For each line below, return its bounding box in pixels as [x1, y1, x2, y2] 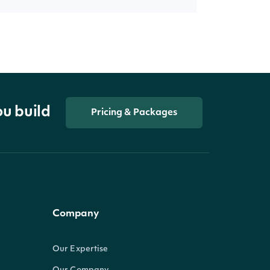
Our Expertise [52, 245, 108, 253]
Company [52, 209, 99, 219]
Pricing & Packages [90, 108, 178, 118]
